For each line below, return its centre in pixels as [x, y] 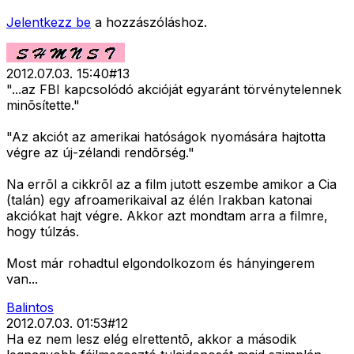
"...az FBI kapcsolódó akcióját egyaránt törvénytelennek [174, 90]
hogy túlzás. [43, 232]
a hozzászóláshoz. [151, 23]
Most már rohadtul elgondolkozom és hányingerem [160, 264]
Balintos [30, 308]
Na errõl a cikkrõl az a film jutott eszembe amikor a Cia [171, 185]
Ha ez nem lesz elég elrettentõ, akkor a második [151, 339]
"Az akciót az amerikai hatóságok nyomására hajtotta [166, 137]
